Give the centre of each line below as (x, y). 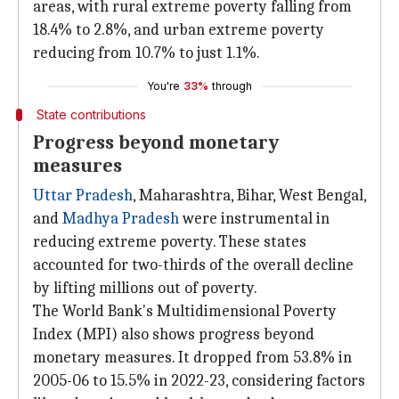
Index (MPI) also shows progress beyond (174, 334)
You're (163, 86)
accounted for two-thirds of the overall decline (193, 265)
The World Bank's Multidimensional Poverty (185, 311)
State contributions (91, 114)
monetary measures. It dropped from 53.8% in (192, 358)
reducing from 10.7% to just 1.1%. (147, 53)
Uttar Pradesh (83, 195)
